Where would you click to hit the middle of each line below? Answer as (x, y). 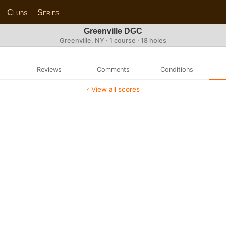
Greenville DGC (113, 31)
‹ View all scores (113, 89)
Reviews (49, 69)
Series (48, 12)
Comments (113, 69)
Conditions (177, 69)
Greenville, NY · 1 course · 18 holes (113, 41)
